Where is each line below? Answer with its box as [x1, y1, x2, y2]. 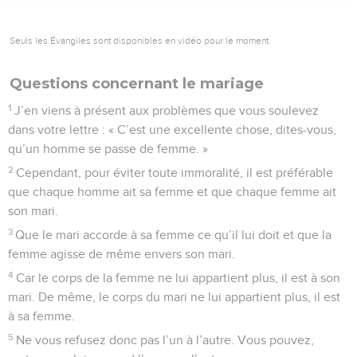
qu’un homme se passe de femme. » [8, 142, 208, 155]
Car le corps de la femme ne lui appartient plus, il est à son [16, 271, 341, 284]
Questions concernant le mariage [10, 74, 264, 92]
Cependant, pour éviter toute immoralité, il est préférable [16, 166, 334, 179]
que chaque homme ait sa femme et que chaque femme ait [8, 185, 336, 198]
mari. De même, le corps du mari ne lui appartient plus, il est [8, 290, 340, 304]
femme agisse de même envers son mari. [8, 247, 235, 261]
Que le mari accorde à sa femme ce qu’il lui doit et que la [15, 228, 332, 241]
